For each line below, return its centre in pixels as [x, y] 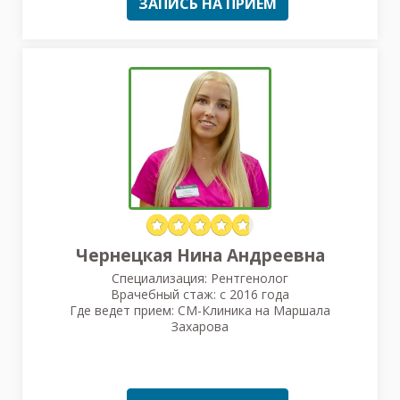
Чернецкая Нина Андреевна [200, 255]
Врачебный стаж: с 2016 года [200, 294]
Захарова [200, 326]
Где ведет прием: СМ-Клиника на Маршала [200, 310]
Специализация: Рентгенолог [200, 278]
